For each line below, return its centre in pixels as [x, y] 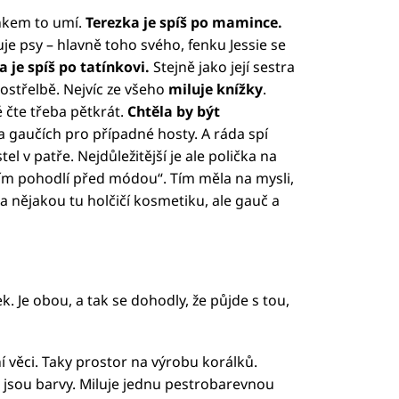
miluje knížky [213, 89]
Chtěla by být [173, 111]
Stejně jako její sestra [224, 66]
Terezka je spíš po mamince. [183, 22]
